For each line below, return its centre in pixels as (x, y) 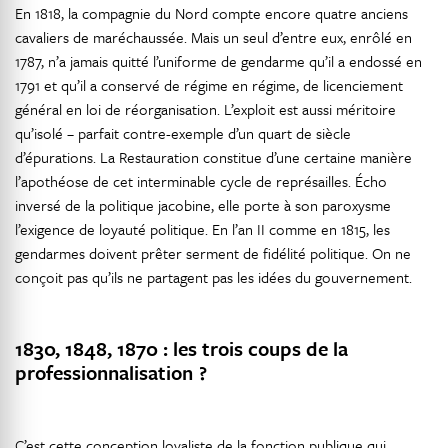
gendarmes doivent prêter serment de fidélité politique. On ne (213, 253)
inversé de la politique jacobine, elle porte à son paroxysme (203, 205)
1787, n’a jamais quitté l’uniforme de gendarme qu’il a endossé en (218, 61)
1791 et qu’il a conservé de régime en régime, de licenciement (209, 85)
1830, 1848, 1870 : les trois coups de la (181, 348)
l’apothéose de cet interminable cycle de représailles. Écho (201, 181)
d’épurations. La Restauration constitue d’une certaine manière (213, 157)
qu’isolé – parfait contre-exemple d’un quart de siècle (183, 133)
